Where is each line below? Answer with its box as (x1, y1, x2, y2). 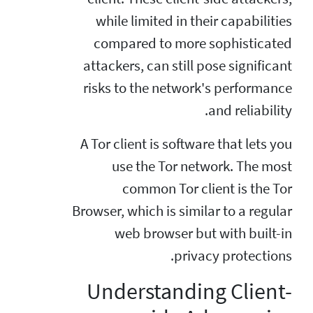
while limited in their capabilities (96, 11, 292, 30)
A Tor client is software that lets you (80, 134, 292, 153)
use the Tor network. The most (112, 156, 292, 175)
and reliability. (208, 101, 292, 119)
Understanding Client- (87, 277, 292, 305)
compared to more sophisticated (94, 34, 292, 52)
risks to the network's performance (83, 78, 292, 97)
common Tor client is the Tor (122, 179, 292, 198)
